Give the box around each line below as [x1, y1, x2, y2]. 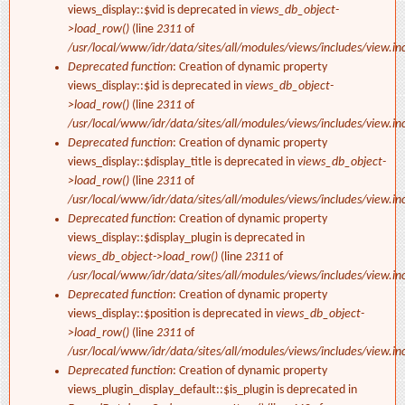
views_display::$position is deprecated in [68, 307, 276, 322]
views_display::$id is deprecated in [68, 80, 245, 94]
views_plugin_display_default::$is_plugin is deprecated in [68, 383, 357, 398]
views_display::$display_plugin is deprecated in [68, 231, 305, 246]
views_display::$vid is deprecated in [68, 4, 250, 18]
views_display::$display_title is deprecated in [68, 155, 297, 170]
